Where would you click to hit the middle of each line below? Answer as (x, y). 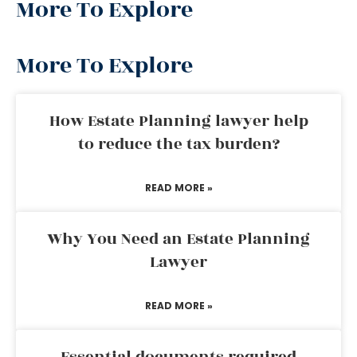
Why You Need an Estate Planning (178, 239)
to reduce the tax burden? (178, 144)
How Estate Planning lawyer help (178, 121)
